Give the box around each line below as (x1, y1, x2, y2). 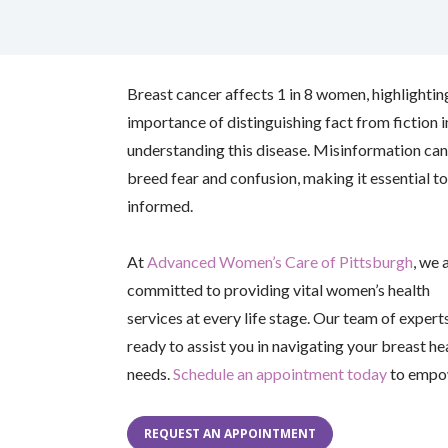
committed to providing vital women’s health (127, 280, 430, 299)
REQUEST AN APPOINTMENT (144, 425, 316, 442)
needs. (127, 364, 173, 383)
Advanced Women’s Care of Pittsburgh (147, 252, 413, 271)
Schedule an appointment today (173, 364, 387, 383)
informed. (127, 196, 193, 215)
